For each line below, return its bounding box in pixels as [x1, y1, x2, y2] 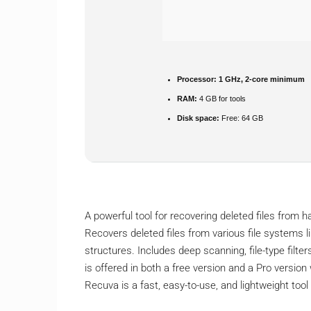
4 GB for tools [197, 94, 246, 103]
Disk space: [177, 113, 219, 122]
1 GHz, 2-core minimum [217, 74, 305, 83]
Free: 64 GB [219, 113, 263, 122]
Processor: [177, 74, 217, 83]
